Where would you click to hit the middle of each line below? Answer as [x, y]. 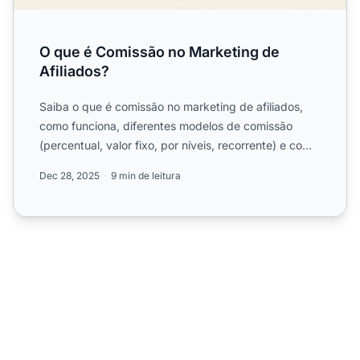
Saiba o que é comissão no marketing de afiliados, [171, 106]
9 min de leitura [146, 175]
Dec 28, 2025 [70, 175]
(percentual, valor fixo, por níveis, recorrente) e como [179, 145]
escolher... [66, 164]
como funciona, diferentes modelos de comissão [166, 125]
